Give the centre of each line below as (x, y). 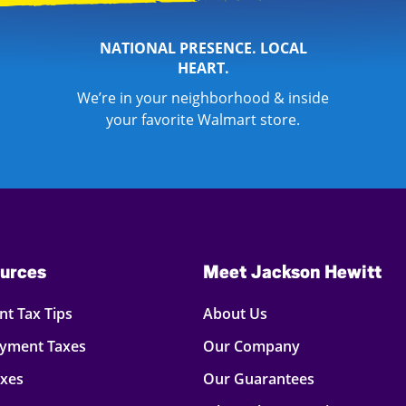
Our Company (251, 346)
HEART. (203, 68)
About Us (235, 314)
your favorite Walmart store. (203, 120)
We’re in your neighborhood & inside (203, 98)
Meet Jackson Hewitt (293, 272)
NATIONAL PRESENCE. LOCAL (203, 48)
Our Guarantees (259, 379)
